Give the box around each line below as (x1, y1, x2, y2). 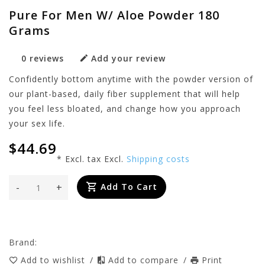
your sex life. (9, 118, 65, 129)
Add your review (91, 53, 166, 64)
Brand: (9, 237, 37, 248)
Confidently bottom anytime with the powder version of (9, 73, 253, 85)
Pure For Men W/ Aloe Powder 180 (9, 7, 219, 23)
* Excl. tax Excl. (57, 153, 127, 164)
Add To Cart (101, 181, 157, 192)
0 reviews (21, 53, 64, 64)
